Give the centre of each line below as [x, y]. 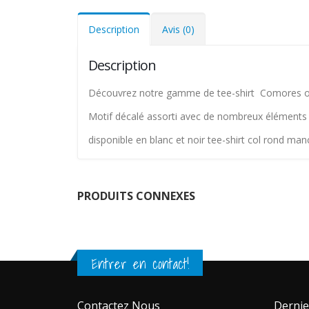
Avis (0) [178, 29]
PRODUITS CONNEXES [136, 196]
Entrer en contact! [140, 263]
